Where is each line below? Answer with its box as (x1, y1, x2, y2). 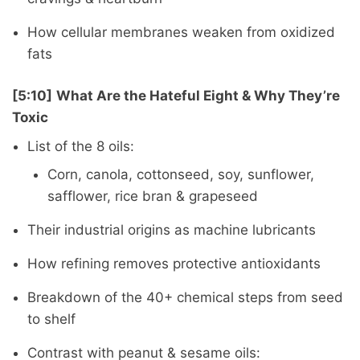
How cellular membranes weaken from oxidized (27, 23, 335, 40)
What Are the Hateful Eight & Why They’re (56, 88, 340, 104)
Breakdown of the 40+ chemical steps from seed (27, 288, 343, 305)
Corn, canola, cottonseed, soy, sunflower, (47, 166, 315, 182)
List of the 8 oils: (27, 137, 134, 154)
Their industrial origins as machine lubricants (27, 221, 316, 238)
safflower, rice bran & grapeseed (47, 187, 259, 204)
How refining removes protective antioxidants (27, 255, 321, 272)
